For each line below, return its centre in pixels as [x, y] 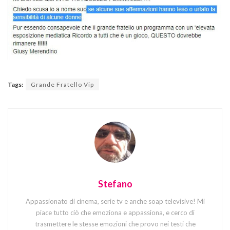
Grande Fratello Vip [62, 84]
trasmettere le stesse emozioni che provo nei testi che [115, 224]
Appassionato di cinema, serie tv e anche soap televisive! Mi [115, 202]
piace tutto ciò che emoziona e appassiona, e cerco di [115, 213]
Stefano [115, 184]
